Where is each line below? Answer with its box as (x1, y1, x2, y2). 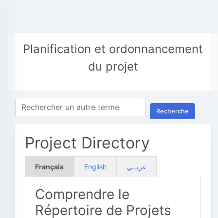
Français (35, 163, 64, 171)
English (84, 163, 107, 171)
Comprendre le (35, 186, 129, 202)
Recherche (156, 107, 189, 115)
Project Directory (25, 133, 150, 152)
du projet (88, 59, 138, 73)
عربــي (127, 163, 146, 171)
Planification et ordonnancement (23, 42, 203, 56)
